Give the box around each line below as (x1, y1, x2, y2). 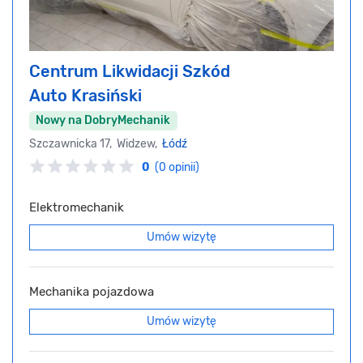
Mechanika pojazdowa (29, 284, 154, 300)
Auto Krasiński (29, 86, 142, 105)
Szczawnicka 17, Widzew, (29, 137, 162, 151)
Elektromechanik (29, 200, 124, 216)
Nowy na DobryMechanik (36, 113, 171, 127)
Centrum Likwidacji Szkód (29, 62, 230, 81)
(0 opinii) (155, 160, 199, 175)
